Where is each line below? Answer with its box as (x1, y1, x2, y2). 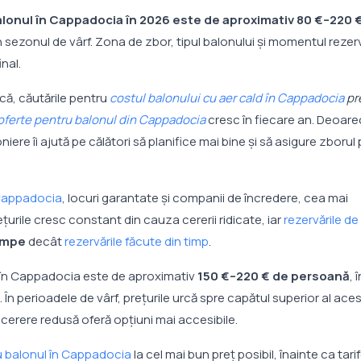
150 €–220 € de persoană (197, 268, 350, 285)
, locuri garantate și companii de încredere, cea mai (62, 189, 348, 207)
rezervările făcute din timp (64, 233, 209, 251)
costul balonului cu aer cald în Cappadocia (110, 89, 344, 107)
